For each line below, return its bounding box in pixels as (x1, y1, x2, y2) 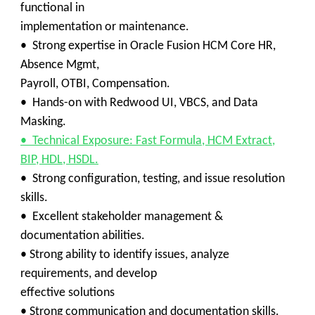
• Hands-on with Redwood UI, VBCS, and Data (20, 96, 258, 110)
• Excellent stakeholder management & (20, 210, 223, 224)
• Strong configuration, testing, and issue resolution (20, 172, 285, 186)
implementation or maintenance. (20, 20, 189, 34)
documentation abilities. (20, 229, 145, 243)
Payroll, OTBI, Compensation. (20, 77, 170, 91)
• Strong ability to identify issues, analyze (20, 248, 229, 262)
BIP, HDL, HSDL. (20, 153, 98, 167)
